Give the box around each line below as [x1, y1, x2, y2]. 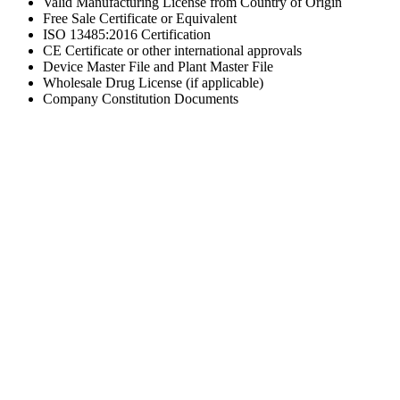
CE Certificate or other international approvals [43, 42, 302, 58]
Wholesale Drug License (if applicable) [43, 74, 263, 90]
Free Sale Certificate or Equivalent [43, 10, 237, 26]
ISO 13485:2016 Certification [43, 26, 211, 42]
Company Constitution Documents [43, 90, 238, 106]
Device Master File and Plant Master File [43, 58, 273, 74]
